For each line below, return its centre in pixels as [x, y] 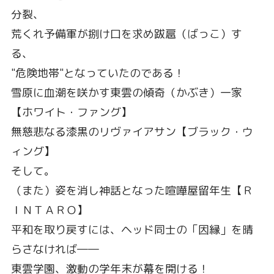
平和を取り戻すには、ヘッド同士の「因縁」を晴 [132, 229]
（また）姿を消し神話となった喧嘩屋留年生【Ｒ [132, 190]
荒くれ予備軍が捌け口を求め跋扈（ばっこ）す [126, 34]
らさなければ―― [55, 249]
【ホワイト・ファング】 [71, 112]
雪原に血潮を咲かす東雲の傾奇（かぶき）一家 [126, 92]
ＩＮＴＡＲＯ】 [49, 210]
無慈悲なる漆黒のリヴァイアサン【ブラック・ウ [132, 131]
